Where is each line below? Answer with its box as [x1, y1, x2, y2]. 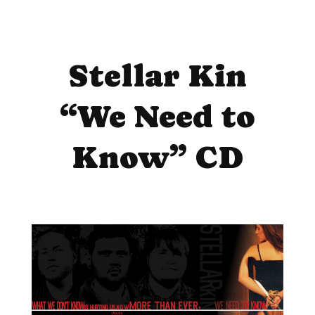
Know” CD [72, 139, 243, 176]
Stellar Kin [68, 58, 247, 94]
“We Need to [60, 98, 255, 135]
